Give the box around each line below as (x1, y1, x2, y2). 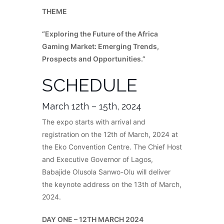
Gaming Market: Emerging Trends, (42, 42, 159, 51)
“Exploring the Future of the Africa (42, 29, 158, 38)
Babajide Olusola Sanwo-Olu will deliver (42, 167, 170, 176)
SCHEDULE (42, 74, 137, 96)
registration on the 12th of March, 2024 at (42, 130, 178, 139)
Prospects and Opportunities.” (42, 54, 145, 63)
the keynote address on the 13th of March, (42, 180, 181, 189)
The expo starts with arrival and (42, 117, 145, 126)
